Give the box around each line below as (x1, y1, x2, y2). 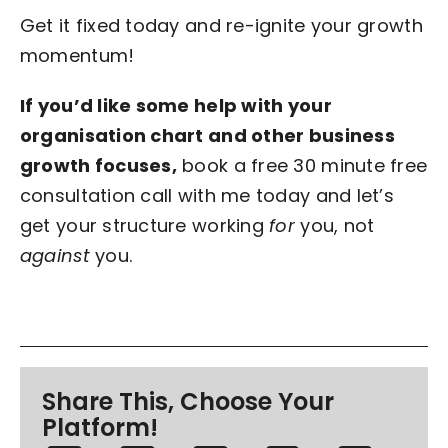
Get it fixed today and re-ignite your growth (19, 12, 423, 38)
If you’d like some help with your (19, 92, 332, 118)
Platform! (42, 411, 159, 445)
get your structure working (19, 212, 270, 238)
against (19, 242, 90, 268)
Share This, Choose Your (42, 385, 335, 419)
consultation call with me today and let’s (19, 182, 394, 208)
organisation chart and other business (19, 122, 395, 148)
